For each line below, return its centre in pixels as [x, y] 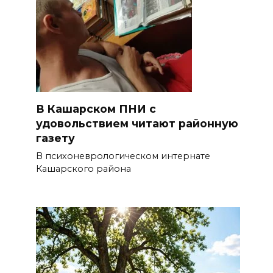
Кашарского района [83, 169]
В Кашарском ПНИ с [96, 109]
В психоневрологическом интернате [123, 156]
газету [55, 138]
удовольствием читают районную [137, 124]
